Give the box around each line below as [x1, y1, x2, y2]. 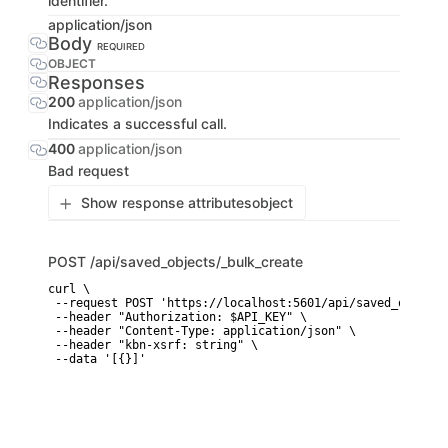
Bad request [48, 162, 129, 179]
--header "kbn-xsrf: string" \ [48, 338, 258, 352]
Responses [48, 72, 145, 93]
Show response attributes [81, 194, 252, 211]
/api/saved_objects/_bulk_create [90, 253, 303, 270]
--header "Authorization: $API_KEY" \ [48, 310, 307, 324]
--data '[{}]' [48, 352, 146, 366]
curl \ [48, 282, 90, 296]
